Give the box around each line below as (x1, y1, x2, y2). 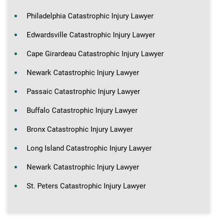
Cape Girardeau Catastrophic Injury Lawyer (27, 49, 164, 58)
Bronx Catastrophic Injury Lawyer (27, 124, 133, 134)
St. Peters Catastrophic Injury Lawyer (27, 181, 146, 190)
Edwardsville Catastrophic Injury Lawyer (27, 30, 155, 39)
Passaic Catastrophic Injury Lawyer (27, 87, 140, 96)
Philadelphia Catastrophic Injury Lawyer (27, 11, 154, 20)
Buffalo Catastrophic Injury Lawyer (27, 106, 138, 115)
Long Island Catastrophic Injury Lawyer (27, 143, 152, 153)
